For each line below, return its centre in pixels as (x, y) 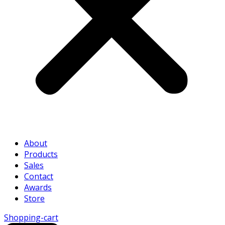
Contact (39, 176)
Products (41, 154)
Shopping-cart (31, 217)
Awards (38, 187)
